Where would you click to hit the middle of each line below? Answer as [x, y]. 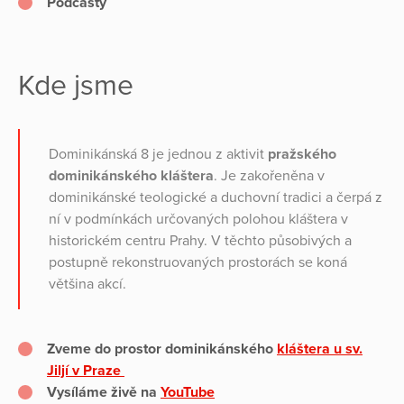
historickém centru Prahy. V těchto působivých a [200, 241]
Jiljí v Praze [86, 371]
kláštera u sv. [320, 349]
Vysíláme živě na [104, 393]
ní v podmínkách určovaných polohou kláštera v [198, 220]
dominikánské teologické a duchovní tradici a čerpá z [216, 198]
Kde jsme [76, 86]
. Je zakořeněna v [269, 176]
